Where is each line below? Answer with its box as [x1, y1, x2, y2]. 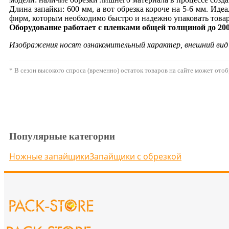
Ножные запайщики [9, 151, 89, 162]
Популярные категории [9, 131, 115, 142]
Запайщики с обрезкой [89, 151, 181, 162]
